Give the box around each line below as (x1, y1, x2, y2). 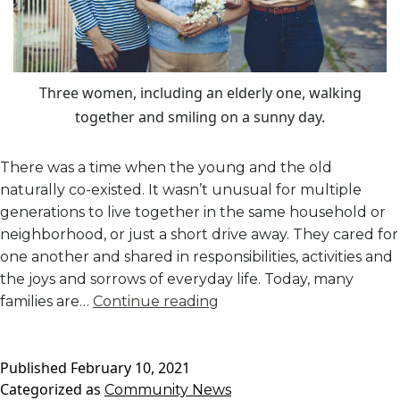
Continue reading (93, 292, 219, 310)
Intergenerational (218, 358, 345, 376)
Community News (104, 380, 231, 398)
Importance (218, 313, 303, 331)
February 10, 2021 (71, 357, 190, 378)
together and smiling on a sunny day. (75, 106, 325, 127)
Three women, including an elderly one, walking (38, 82, 362, 103)
